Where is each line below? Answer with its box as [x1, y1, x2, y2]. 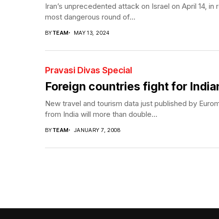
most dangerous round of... [45, 12, 135, 22]
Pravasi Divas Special [45, 65, 132, 75]
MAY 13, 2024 [73, 29, 109, 36]
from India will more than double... [45, 109, 157, 119]
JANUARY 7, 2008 [73, 126, 121, 133]
